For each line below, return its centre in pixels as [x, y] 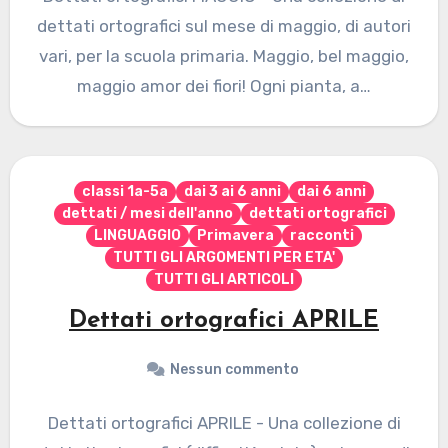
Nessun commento [234, 370]
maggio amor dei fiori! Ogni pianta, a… [224, 86]
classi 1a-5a [125, 192]
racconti [322, 236]
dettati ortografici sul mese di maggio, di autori [224, 26]
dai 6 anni [331, 192]
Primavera [235, 236]
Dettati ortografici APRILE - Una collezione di [224, 423]
